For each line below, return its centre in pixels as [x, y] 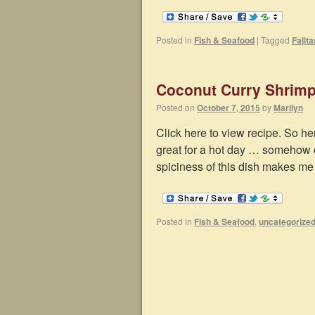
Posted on [175, 107]
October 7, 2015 [229, 107]
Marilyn [288, 107]
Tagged [275, 39]
